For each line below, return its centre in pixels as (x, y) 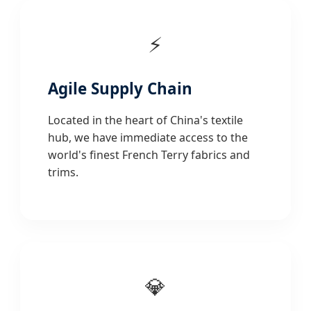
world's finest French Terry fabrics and (149, 155)
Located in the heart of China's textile (145, 120)
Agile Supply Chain (120, 89)
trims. (63, 173)
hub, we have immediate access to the (148, 138)
